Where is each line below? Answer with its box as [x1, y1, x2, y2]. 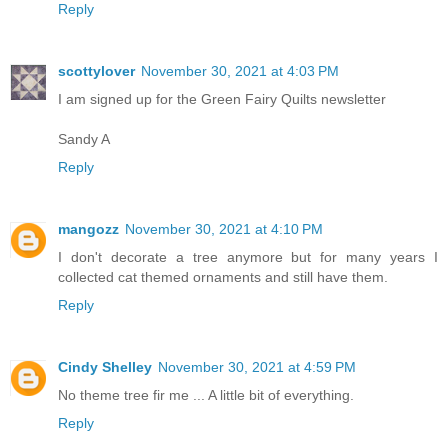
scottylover [58, 63, 135, 80]
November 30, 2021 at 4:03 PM [141, 63, 339, 80]
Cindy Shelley [58, 359, 152, 376]
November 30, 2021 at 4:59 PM [158, 359, 356, 376]
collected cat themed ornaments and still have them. [58, 269, 388, 286]
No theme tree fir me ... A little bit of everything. [58, 387, 354, 404]
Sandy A [58, 131, 110, 148]
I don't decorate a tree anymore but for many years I [58, 249, 438, 266]
